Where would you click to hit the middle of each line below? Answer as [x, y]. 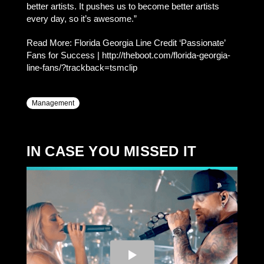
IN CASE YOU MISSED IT [111, 151]
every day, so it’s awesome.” [81, 19]
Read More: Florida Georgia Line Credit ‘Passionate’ [126, 43]
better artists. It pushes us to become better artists [123, 6]
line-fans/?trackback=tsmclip [82, 67]
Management [53, 103]
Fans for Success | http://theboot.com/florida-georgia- [128, 55]
